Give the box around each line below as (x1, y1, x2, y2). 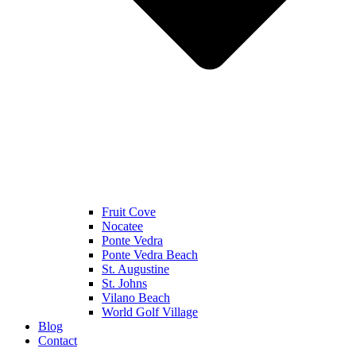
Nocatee (102, 219, 143, 234)
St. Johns (102, 277, 147, 291)
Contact (38, 334, 77, 348)
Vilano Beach (102, 291, 170, 305)
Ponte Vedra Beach (102, 248, 198, 262)
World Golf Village (102, 305, 198, 319)
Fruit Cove (102, 205, 156, 219)
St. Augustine (102, 262, 169, 277)
